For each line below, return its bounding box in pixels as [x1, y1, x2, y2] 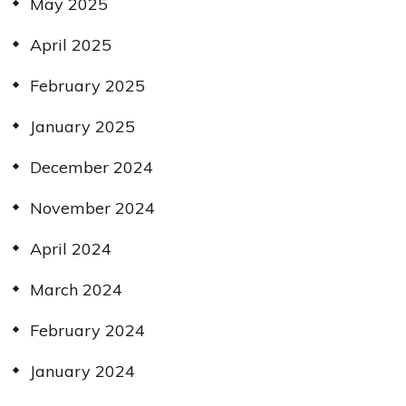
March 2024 [30, 278, 122, 300]
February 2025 [30, 74, 145, 96]
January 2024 [30, 360, 135, 382]
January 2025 [30, 115, 135, 137]
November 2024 [30, 197, 155, 218]
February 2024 [30, 319, 145, 341]
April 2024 [30, 237, 111, 259]
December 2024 [30, 156, 153, 178]
